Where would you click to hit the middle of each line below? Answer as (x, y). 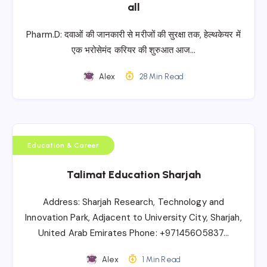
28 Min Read (160, 76)
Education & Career (63, 145)
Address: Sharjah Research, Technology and (133, 202)
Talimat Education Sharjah (133, 174)
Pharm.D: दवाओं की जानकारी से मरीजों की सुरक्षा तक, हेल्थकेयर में (133, 34)
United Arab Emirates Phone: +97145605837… (133, 233)
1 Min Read (160, 259)
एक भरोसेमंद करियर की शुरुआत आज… (133, 50)
